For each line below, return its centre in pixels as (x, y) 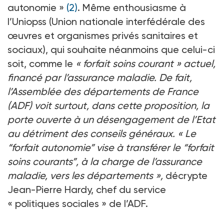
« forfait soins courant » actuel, (145, 63)
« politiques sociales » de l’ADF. (78, 203)
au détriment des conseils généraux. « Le (102, 133)
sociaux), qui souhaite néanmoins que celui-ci (111, 49)
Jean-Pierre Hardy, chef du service (87, 189)
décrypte (185, 175)
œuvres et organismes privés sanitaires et (103, 35)
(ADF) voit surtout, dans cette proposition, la (108, 105)
